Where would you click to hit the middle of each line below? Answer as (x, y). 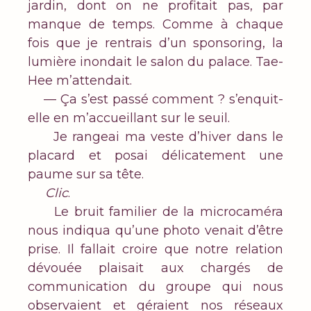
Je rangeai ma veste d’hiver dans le (155, 137)
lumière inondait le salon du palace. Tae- (155, 62)
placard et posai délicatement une (155, 156)
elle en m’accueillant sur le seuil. (129, 118)
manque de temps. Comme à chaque (155, 25)
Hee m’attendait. (80, 81)
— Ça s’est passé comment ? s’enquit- (155, 100)
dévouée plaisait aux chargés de (155, 268)
